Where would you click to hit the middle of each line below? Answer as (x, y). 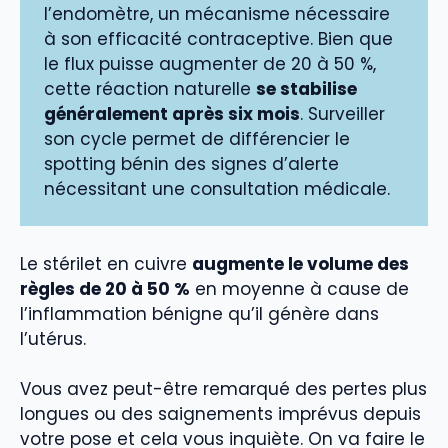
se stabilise (306, 89)
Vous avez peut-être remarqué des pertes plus (223, 389)
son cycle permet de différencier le (197, 139)
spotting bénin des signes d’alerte (191, 164)
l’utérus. (53, 338)
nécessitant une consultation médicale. (217, 189)
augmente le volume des (300, 263)
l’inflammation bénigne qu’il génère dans (199, 313)
